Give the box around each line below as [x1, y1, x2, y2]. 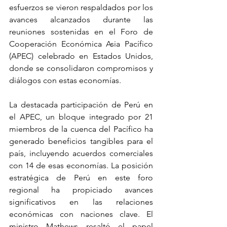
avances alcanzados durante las [9, 14, 153, 24]
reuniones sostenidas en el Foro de [9, 26, 153, 36]
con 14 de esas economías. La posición [9, 160, 153, 170]
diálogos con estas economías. [9, 75, 121, 85]
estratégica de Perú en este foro [9, 172, 153, 182]
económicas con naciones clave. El [9, 209, 153, 219]
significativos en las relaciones [9, 197, 153, 207]
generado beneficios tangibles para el [9, 136, 153, 146]
